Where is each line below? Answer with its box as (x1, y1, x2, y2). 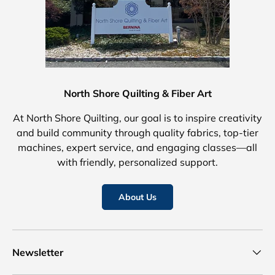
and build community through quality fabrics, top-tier (17, 126, 258, 139)
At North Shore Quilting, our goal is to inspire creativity (13, 112, 262, 125)
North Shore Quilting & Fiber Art (63, 87, 212, 100)
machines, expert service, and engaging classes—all (18, 141, 257, 154)
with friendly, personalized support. (57, 156, 218, 169)
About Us (118, 192, 157, 203)
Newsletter (12, 246, 63, 259)
